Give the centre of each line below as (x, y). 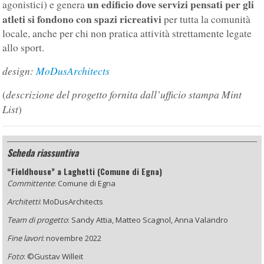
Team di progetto (38, 220)
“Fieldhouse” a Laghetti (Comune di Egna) (85, 171)
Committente (31, 183)
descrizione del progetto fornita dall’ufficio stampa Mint (124, 94)
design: (19, 70)
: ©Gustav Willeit (54, 256)
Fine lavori (25, 238)
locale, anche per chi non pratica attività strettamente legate (127, 33)
